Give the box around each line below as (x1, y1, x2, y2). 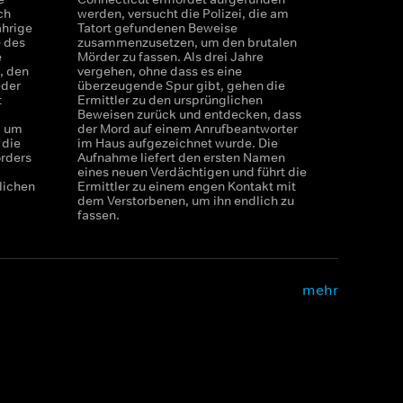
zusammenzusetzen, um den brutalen (76, 34, 297, 50)
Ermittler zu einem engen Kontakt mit (76, 178, 296, 194)
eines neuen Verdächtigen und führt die (76, 164, 307, 180)
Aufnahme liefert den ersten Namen (76, 149, 285, 166)
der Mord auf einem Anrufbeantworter (76, 121, 298, 137)
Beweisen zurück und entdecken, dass (76, 106, 301, 122)
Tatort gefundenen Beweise (76, 20, 237, 36)
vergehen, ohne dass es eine (76, 63, 242, 79)
